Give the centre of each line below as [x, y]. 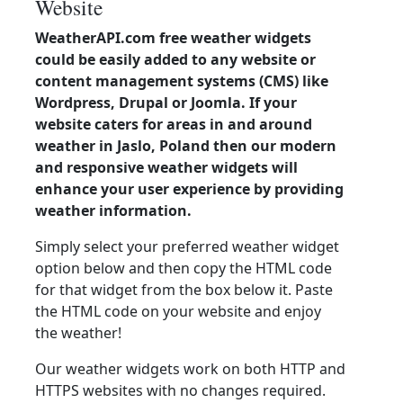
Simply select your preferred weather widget [187, 246]
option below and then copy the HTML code [184, 268]
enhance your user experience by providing [189, 189]
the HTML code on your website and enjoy [178, 311]
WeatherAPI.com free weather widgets [173, 38]
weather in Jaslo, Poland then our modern [186, 146]
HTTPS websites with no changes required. [180, 390]
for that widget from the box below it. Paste [184, 290]
